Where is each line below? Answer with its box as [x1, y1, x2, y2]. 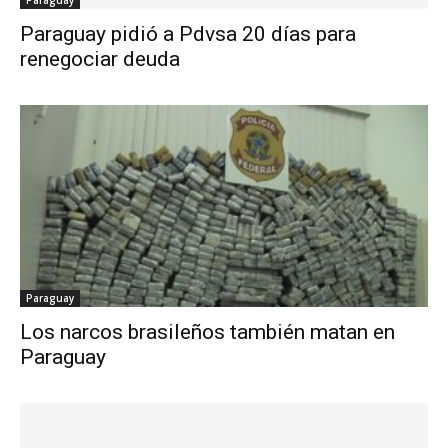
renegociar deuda [20, 47, 180, 72]
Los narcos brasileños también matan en [20, 319, 395, 344]
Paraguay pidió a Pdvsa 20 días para [20, 22, 356, 47]
